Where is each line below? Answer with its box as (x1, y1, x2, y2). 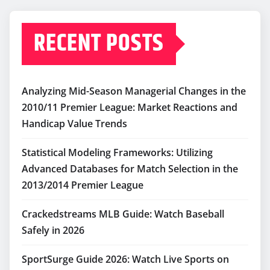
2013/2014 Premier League (22, 178, 143, 192)
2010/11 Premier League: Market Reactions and (22, 101, 237, 115)
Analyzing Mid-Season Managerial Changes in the (22, 84, 246, 98)
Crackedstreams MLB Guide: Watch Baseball (22, 207, 224, 221)
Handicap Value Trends (22, 117, 127, 131)
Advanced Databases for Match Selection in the (22, 162, 238, 176)
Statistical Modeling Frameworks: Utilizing (22, 146, 213, 160)
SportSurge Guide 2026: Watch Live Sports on (22, 253, 229, 266)
